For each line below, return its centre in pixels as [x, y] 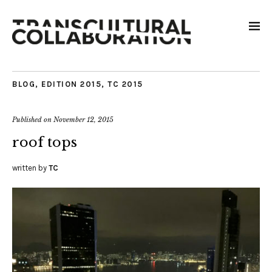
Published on [33, 120]
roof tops [45, 143]
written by [30, 168]
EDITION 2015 [71, 84]
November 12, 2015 [83, 120]
